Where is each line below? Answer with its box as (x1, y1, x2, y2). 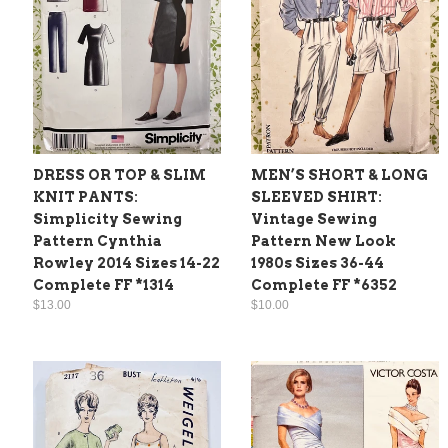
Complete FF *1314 (33, 276, 174, 293)
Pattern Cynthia (33, 232, 162, 249)
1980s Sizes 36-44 (251, 254, 384, 271)
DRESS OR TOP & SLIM (33, 166, 206, 183)
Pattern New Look (251, 232, 396, 249)
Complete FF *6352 (251, 276, 397, 293)
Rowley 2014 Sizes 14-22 (33, 254, 220, 271)
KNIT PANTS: (33, 188, 138, 205)
